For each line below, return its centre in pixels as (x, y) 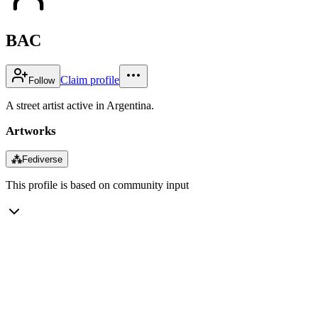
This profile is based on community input (97, 185)
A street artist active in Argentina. (80, 105)
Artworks (31, 131)
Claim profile (90, 79)
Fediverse (42, 159)
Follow (42, 80)
